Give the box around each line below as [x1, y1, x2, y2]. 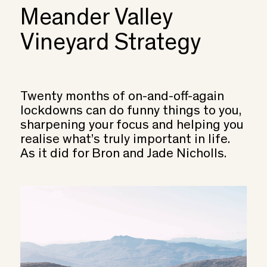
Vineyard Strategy [20, 32, 201, 57]
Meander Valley [20, 7, 173, 32]
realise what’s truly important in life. [20, 133, 230, 147]
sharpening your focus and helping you [20, 119, 244, 133]
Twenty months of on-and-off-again [20, 91, 224, 104]
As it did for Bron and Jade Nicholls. [20, 148, 226, 162]
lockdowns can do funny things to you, [20, 105, 241, 119]
